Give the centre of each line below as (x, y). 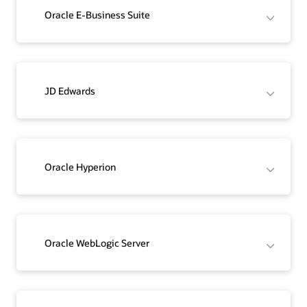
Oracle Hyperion (81, 167)
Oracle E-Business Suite (98, 14)
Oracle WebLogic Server (97, 243)
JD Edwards (70, 90)
